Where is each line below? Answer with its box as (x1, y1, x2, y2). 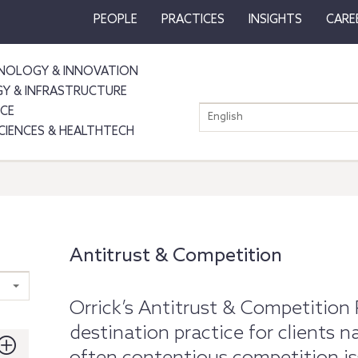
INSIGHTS (248, 13, 302, 27)
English (208, 111, 243, 123)
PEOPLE (93, 13, 137, 27)
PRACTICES (161, 13, 225, 27)
